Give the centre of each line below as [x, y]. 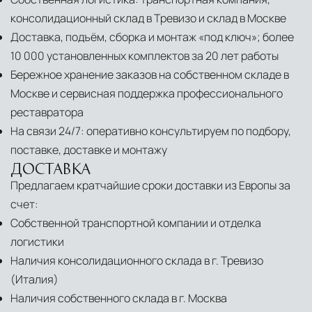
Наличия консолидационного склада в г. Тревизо [137, 261]
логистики [37, 242]
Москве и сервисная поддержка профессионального [147, 94]
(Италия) [34, 280]
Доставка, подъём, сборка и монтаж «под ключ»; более [152, 37]
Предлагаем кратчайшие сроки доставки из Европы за [150, 186]
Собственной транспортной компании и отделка [136, 223]
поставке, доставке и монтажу [89, 150]
